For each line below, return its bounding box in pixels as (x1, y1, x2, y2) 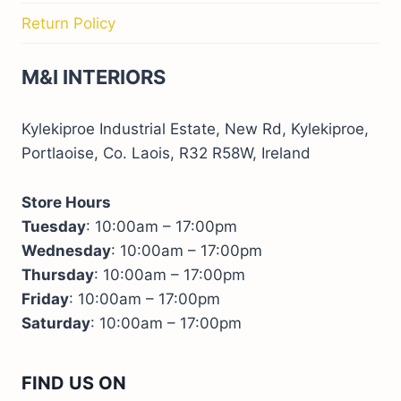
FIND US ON (21, 372, 126, 395)
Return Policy (21, 13, 115, 32)
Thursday (21, 266, 94, 285)
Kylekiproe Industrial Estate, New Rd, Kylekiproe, (21, 120, 369, 139)
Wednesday (21, 242, 111, 260)
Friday (21, 290, 69, 309)
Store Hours (21, 193, 111, 212)
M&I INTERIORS (21, 65, 166, 90)
